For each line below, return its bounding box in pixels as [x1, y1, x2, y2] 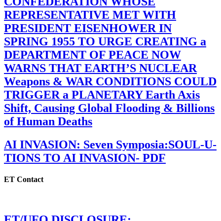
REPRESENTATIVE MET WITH [4, 8, 176, 22]
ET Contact [4, 175, 43, 184]
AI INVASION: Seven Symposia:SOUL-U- [4, 138, 217, 151]
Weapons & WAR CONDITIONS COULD [4, 75, 217, 88]
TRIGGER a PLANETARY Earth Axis [4, 88, 200, 102]
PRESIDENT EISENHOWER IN [4, 22, 172, 35]
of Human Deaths [4, 115, 92, 128]
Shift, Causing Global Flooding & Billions [4, 102, 215, 115]
